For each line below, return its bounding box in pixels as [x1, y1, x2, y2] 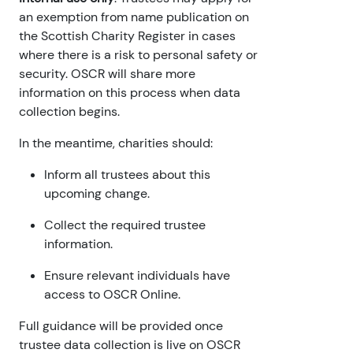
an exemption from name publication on [19, 9, 249, 26]
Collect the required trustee [44, 217, 206, 234]
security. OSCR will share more [19, 65, 195, 83]
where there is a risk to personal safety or [19, 46, 258, 64]
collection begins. [19, 103, 120, 121]
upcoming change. [44, 185, 150, 203]
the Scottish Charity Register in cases [19, 28, 236, 45]
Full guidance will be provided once [19, 318, 223, 335]
